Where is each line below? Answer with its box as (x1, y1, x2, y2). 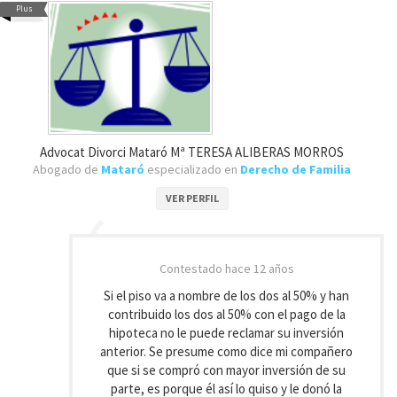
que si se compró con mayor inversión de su (107, 362, 346, 378)
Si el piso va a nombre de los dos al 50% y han (104, 287, 349, 304)
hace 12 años (224, 261, 294, 276)
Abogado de (33, 161, 101, 177)
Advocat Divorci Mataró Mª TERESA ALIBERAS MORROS (40, 144, 344, 160)
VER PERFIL (165, 191, 219, 205)
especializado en (144, 161, 240, 177)
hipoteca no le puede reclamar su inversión (109, 324, 344, 341)
